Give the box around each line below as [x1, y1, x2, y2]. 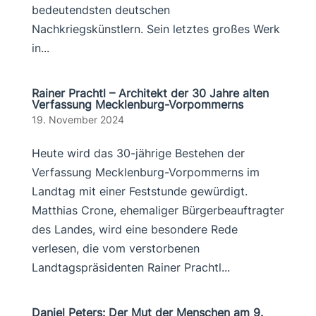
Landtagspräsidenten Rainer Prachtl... [31, 260, 230, 274]
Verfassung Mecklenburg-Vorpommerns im [31, 165, 260, 179]
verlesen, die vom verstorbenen [31, 241, 200, 255]
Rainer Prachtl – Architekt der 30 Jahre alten [31, 86, 269, 100]
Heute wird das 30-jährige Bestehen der [31, 146, 245, 160]
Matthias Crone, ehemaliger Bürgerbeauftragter [31, 203, 284, 217]
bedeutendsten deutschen [31, 3, 170, 17]
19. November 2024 [31, 114, 124, 126]
